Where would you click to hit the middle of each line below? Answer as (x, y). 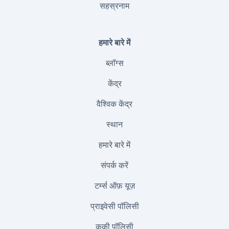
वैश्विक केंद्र (114, 104)
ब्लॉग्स (114, 63)
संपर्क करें (114, 165)
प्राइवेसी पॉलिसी (114, 206)
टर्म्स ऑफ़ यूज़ (114, 186)
